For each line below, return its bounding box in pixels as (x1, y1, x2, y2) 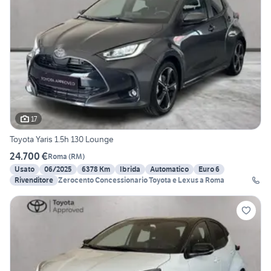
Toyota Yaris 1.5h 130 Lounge (10, 134, 114, 145)
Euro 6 (198, 165, 220, 174)
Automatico (150, 165, 189, 174)
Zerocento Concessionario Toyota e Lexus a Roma (58, 175, 224, 185)
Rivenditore (15, 175, 53, 185)
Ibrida (120, 165, 140, 174)
